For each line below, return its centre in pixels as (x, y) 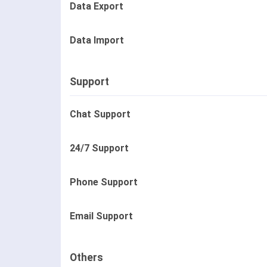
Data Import (97, 41)
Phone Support (104, 182)
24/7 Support (99, 148)
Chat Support (100, 114)
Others (86, 258)
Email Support (101, 216)
